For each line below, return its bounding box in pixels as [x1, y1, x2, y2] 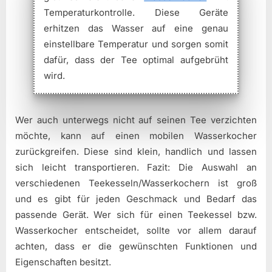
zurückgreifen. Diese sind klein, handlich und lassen [15, 146, 257, 158]
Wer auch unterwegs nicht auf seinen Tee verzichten [15, 114, 257, 126]
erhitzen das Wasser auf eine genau [44, 22, 228, 35]
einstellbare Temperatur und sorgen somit [44, 38, 228, 50]
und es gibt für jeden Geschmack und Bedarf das [15, 193, 257, 205]
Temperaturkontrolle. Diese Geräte [44, 7, 228, 19]
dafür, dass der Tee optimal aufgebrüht [44, 54, 228, 66]
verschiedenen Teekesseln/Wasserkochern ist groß [15, 177, 257, 189]
